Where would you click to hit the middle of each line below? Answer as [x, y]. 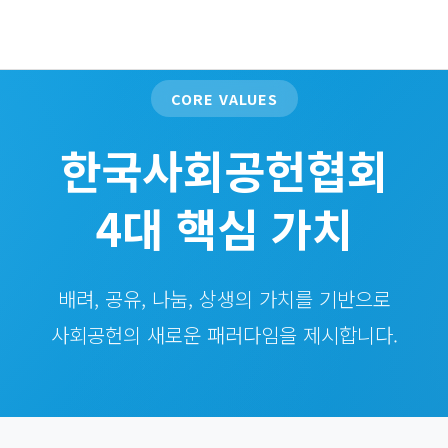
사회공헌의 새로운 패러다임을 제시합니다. [224, 334]
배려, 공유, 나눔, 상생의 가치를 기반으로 [224, 298]
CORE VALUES [224, 98]
